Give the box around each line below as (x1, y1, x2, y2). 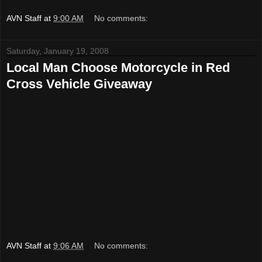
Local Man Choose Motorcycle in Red (6, 60, 230, 75)
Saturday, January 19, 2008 (6, 46, 109, 56)
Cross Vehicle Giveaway (6, 76, 152, 91)
